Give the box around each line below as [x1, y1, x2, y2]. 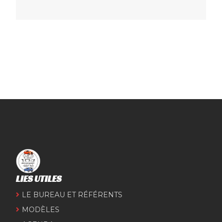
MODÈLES [22, 205, 59, 214]
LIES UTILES [16, 172, 61, 184]
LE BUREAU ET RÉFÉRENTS [22, 190, 122, 199]
